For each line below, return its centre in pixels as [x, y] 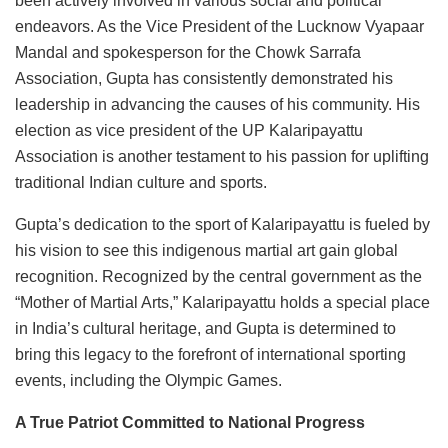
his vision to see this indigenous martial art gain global [206, 250]
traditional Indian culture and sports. [141, 182]
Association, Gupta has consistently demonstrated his [204, 78]
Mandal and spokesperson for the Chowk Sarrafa [188, 52]
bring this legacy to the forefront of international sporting [210, 354]
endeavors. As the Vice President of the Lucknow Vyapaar [219, 26]
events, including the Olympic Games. [148, 380]
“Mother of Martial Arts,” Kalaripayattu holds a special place [222, 302]
